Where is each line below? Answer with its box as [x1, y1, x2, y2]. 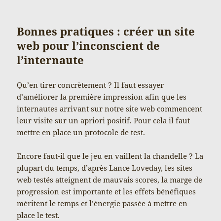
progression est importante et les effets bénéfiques [17, 186, 196, 196]
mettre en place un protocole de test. [17, 127, 146, 137]
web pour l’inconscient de [17, 37, 160, 53]
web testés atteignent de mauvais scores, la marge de [17, 174, 203, 184]
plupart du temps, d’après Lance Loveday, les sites [17, 162, 193, 173]
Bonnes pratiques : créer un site [17, 23, 195, 38]
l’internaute [17, 52, 84, 67]
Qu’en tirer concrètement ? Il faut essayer [17, 79, 164, 90]
